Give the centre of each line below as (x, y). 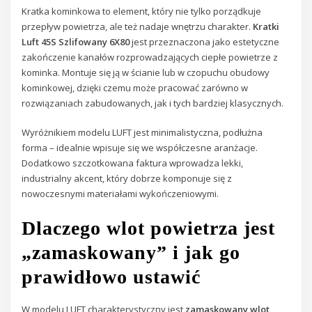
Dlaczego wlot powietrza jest (149, 228)
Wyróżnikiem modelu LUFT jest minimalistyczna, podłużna (142, 133)
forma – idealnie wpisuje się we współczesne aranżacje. (140, 148)
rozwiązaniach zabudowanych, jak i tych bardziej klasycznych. (153, 103)
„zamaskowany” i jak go (131, 252)
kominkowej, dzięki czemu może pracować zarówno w (135, 88)
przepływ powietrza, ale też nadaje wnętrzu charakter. (138, 27)
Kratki (266, 27)
